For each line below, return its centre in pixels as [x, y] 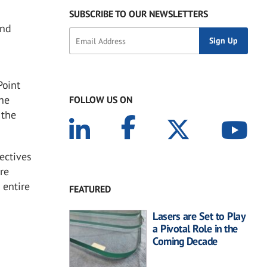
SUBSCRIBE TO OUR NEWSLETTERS [139, 14]
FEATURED [90, 189]
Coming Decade [185, 241]
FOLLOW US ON [101, 100]
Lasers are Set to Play [198, 216]
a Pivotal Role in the [195, 229]
